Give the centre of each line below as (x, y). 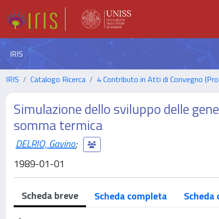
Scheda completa (131, 196)
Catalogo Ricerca (58, 79)
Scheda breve (50, 195)
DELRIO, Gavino (45, 143)
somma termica (58, 125)
